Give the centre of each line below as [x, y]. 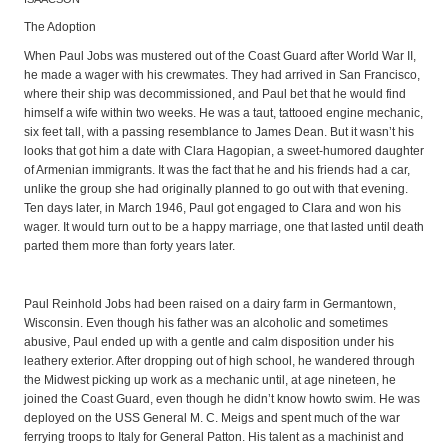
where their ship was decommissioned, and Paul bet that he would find [215, 94]
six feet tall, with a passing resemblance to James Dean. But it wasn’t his [219, 132]
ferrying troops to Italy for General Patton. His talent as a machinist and [214, 436]
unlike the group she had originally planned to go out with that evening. [216, 189]
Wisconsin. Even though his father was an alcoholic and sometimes [206, 322]
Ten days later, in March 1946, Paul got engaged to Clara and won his [212, 208]
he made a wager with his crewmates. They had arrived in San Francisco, [222, 75]
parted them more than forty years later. [129, 246]
